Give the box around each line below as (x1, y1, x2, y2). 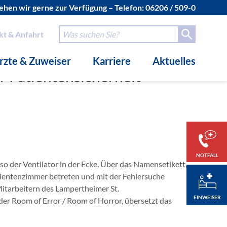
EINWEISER (194, 194, 221, 200)
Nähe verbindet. (138, 11, 203, 22)
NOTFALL (196, 152, 218, 158)
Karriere (93, 55, 131, 67)
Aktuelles (153, 55, 196, 67)
